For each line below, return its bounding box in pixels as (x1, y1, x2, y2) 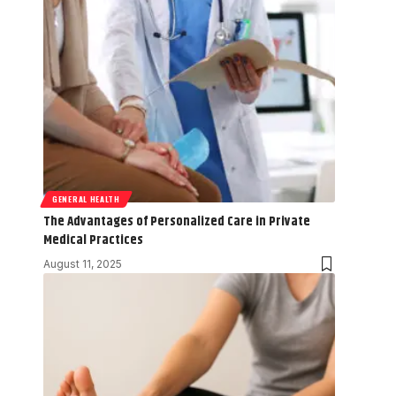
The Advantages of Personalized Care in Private (43, 210, 310, 232)
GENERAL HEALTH (52, 192, 120, 205)
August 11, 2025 (43, 256, 122, 270)
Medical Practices (43, 229, 143, 250)
